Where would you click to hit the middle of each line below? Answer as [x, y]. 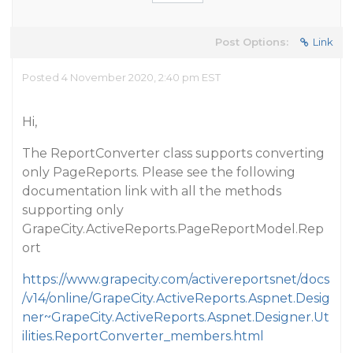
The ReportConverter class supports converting [173, 153]
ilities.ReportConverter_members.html [143, 336]
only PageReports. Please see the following [159, 172]
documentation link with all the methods [152, 191]
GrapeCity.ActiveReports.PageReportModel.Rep [173, 229]
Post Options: [252, 42]
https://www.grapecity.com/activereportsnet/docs [176, 279]
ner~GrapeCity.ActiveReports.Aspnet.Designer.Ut [176, 317]
